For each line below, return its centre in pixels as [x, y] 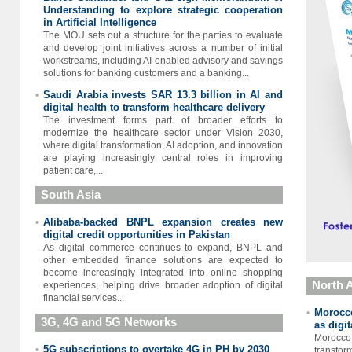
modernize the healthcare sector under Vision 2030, [163, 133]
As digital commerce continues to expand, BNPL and [163, 247]
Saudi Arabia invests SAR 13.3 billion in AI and [163, 95]
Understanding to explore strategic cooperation [163, 10]
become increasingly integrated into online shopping [163, 273]
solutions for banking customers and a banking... [146, 73]
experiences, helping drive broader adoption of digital [163, 285]
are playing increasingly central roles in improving [163, 158]
